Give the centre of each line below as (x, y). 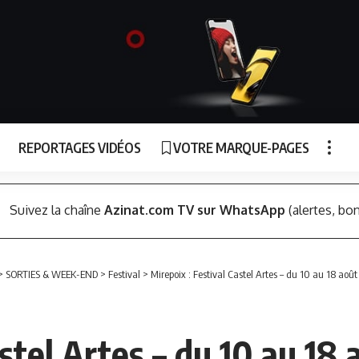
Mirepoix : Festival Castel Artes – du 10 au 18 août (254, 274)
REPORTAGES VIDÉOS (80, 147)
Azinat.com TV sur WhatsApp (194, 210)
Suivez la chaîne (56, 210)
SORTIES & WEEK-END (52, 274)
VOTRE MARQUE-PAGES (241, 147)
